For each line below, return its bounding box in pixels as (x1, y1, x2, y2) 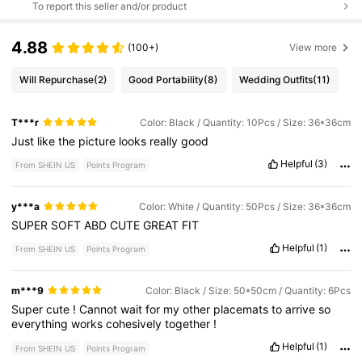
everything (11, 317, 72, 331)
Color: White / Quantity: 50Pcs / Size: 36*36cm (138, 200, 351, 213)
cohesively (106, 317, 166, 331)
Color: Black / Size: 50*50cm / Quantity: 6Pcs (145, 284, 351, 297)
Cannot (79, 302, 121, 317)
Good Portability (128, 74, 204, 86)
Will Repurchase (19, 74, 94, 86)
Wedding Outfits (239, 74, 314, 86)
